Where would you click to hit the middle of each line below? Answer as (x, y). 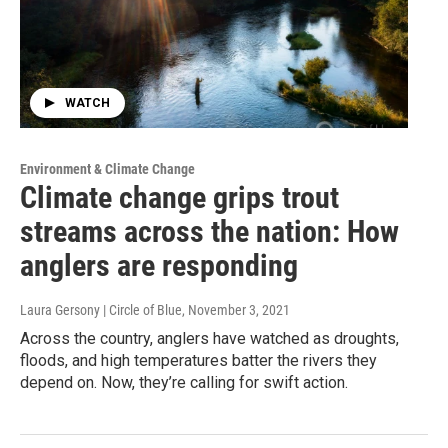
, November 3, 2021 (236, 310)
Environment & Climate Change (107, 169)
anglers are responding (159, 266)
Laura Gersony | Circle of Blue (101, 310)
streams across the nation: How (209, 232)
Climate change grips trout (179, 198)
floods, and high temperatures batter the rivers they (198, 361)
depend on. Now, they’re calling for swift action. (184, 383)
